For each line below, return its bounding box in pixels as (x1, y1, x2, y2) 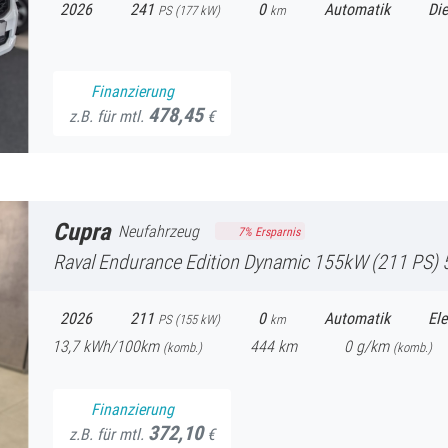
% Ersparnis (243, 223, 300, 239)
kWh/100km (83, 334, 159, 357)
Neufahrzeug (118, 220, 199, 242)
